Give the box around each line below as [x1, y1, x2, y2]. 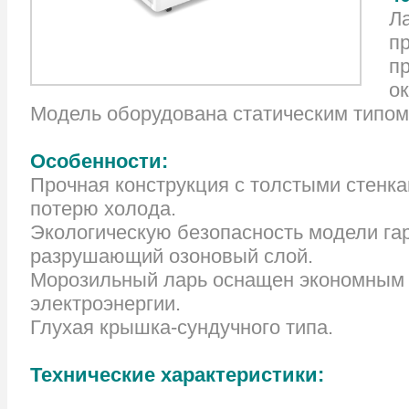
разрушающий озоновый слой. [30, 245, 313, 268]
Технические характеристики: [30, 363, 324, 387]
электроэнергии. [30, 292, 181, 316]
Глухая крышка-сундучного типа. [30, 316, 333, 340]
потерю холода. [30, 197, 176, 221]
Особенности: [30, 150, 168, 173]
